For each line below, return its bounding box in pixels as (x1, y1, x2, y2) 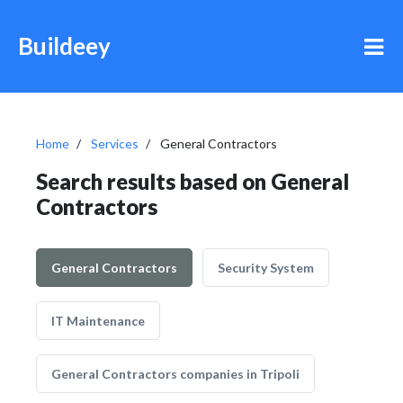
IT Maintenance (51, 313, 145, 328)
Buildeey (18, 31, 111, 60)
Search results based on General (36, 168, 349, 194)
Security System (218, 260, 314, 275)
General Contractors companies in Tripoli (51, 366, 300, 381)
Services (91, 136, 139, 151)
